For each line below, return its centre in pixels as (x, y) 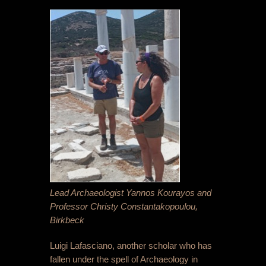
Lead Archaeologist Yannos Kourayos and (131, 193)
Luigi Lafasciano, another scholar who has (131, 246)
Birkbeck (67, 220)
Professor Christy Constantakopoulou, (124, 207)
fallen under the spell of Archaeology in (124, 259)
